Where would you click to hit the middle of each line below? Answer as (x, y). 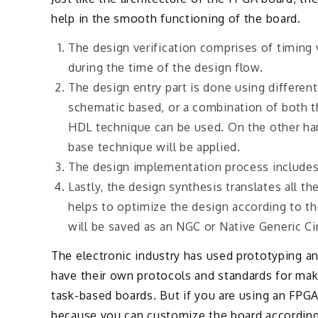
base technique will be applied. (154, 147)
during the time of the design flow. (166, 67)
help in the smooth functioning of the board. (176, 19)
